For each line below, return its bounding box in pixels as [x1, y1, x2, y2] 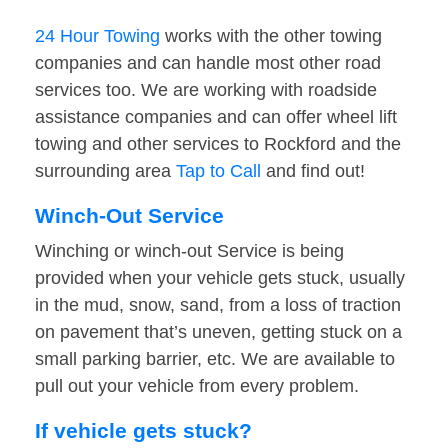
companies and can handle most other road [35, 53, 381, 74]
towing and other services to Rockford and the [35, 134, 401, 155]
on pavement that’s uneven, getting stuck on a [35, 322, 402, 343]
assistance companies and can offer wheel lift [35, 107, 397, 128]
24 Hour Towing [35, 26, 160, 47]
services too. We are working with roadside [35, 80, 377, 101]
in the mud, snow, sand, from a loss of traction [35, 295, 401, 316]
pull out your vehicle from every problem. [35, 376, 359, 397]
